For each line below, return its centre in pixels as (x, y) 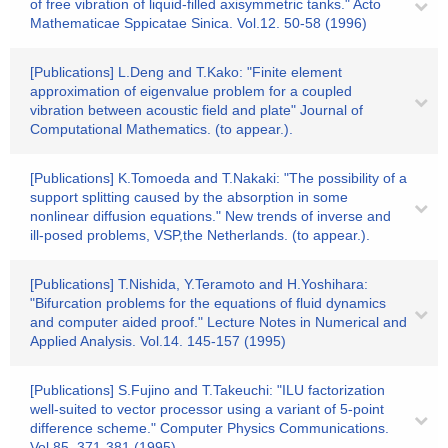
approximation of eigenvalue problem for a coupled (191, 91)
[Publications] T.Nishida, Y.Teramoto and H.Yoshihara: (199, 284)
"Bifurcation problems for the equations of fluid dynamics (208, 303)
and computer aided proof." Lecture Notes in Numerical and (218, 322)
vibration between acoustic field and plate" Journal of (196, 110)
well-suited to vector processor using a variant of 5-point (207, 409)
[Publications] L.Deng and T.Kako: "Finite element (186, 72)
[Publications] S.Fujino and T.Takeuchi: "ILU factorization (207, 390)
